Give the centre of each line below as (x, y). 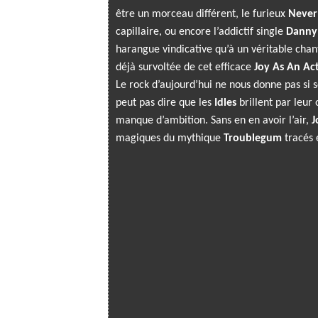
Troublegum (253, 138)
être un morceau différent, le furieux (202, 14)
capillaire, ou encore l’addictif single (201, 32)
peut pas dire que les (165, 103)
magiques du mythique (170, 138)
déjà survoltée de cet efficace (185, 67)
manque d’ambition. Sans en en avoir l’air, (214, 121)
